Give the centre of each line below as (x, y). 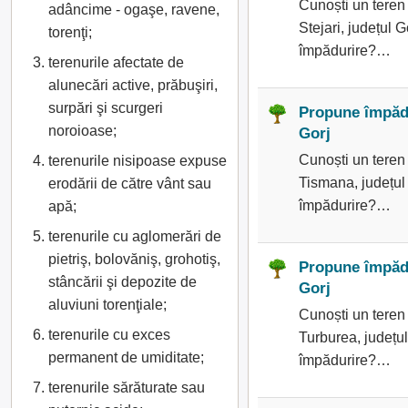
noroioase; (82, 131)
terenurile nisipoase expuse (138, 161)
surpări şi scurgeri (106, 108)
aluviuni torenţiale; (107, 305)
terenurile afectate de (116, 62)
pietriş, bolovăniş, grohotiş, (134, 259)
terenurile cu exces (109, 335)
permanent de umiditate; (126, 357)
